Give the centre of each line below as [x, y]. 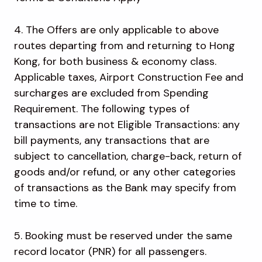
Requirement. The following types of [102, 109]
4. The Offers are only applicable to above [116, 30]
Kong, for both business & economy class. [115, 62]
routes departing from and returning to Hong [125, 46]
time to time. [47, 204]
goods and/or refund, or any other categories [125, 172]
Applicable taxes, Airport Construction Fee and [129, 77]
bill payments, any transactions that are [112, 141]
